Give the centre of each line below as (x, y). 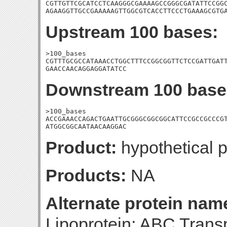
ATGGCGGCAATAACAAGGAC (86, 126)
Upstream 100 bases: (132, 32)
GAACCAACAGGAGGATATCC (86, 69)
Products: (86, 175)
